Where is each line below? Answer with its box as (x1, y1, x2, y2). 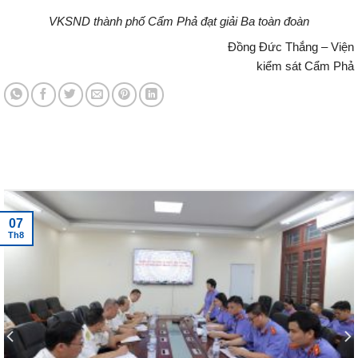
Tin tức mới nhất (32, 172, 115, 184)
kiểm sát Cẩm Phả (257, 59, 354, 73)
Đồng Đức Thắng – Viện (17, 40, 354, 54)
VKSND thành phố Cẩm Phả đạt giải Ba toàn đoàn (49, 14, 309, 28)
